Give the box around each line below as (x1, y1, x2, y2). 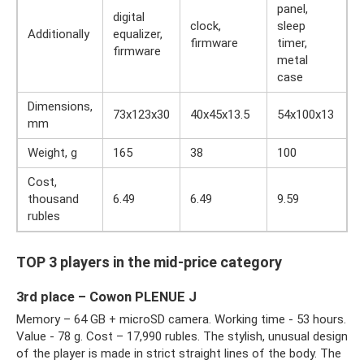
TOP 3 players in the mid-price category (16, 253, 282, 271)
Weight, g (28, 145, 77, 160)
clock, (190, 18, 221, 33)
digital (113, 9, 145, 24)
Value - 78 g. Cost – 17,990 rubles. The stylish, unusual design (16, 328, 348, 344)
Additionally (28, 26, 89, 41)
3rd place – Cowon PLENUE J (16, 288, 197, 305)
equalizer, (113, 26, 162, 41)
